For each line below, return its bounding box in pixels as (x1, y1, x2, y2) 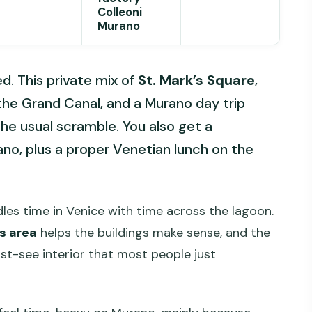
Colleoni (97, 4, 142, 19)
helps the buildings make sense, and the (37, 224, 270, 242)
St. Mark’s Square (138, 71, 255, 90)
